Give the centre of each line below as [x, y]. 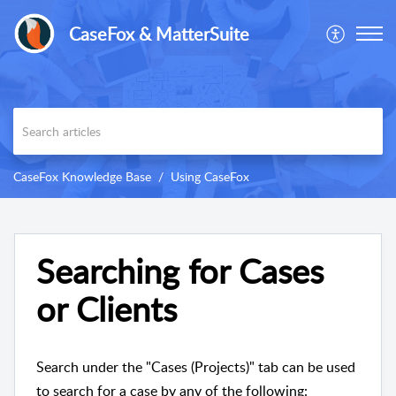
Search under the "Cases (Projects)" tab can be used [196, 367]
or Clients [107, 309]
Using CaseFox [210, 177]
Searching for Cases [180, 271]
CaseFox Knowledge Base [82, 177]
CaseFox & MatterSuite [159, 34]
